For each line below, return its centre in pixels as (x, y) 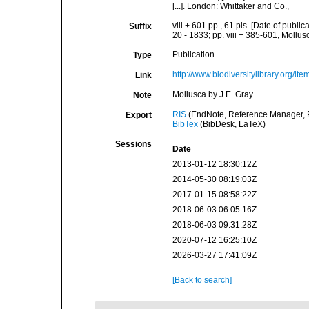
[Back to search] (202, 280)
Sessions (133, 144)
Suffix (140, 26)
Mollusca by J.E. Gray (212, 94)
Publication (193, 54)
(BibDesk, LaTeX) (231, 124)
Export (138, 115)
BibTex (185, 124)
